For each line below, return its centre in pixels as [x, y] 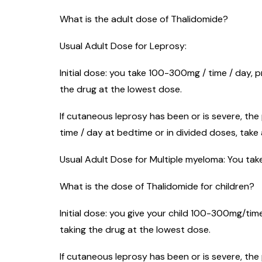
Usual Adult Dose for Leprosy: [123, 46]
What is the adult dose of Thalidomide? [144, 19]
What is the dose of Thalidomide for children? [157, 187]
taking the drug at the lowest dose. [135, 230]
